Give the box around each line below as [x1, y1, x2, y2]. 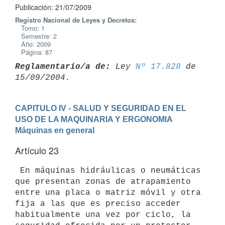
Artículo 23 [15, 144, 59, 157]
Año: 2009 [15, 39, 51, 49]
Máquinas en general [15, 126, 94, 135]
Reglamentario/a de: [15, 62, 110, 71]
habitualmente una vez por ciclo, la [15, 210, 191, 219]
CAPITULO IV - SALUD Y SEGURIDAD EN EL [15, 103, 186, 113]
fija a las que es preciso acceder [15, 199, 181, 208]
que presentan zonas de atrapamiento [15, 177, 191, 186]
